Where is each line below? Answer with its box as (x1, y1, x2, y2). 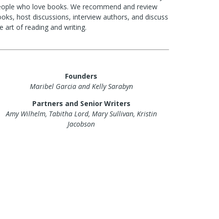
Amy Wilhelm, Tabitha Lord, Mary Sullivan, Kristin (5, 109, 157, 118)
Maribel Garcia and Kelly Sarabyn (29, 82, 133, 91)
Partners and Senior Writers (32, 99, 131, 108)
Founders (65, 71, 97, 81)
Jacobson (67, 119, 95, 129)
